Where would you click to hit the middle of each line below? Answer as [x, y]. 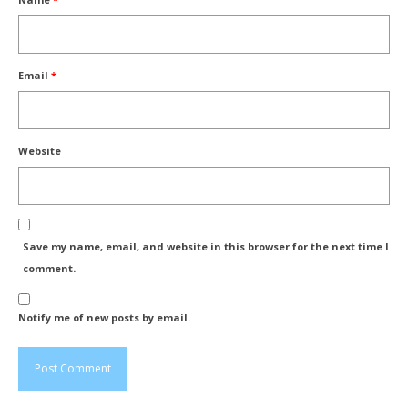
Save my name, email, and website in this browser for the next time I [206, 247]
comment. [49, 269]
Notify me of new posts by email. [104, 318]
